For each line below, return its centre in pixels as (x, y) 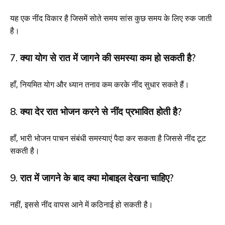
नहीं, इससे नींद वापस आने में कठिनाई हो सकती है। (82, 204)
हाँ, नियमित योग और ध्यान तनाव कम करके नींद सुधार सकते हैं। (100, 84)
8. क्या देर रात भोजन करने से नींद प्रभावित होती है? (96, 111)
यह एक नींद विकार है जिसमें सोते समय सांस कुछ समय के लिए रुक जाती (111, 18)
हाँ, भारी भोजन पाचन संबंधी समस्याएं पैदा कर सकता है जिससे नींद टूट (108, 138)
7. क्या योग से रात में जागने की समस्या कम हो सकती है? (103, 58)
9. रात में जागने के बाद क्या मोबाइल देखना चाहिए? (92, 178)
